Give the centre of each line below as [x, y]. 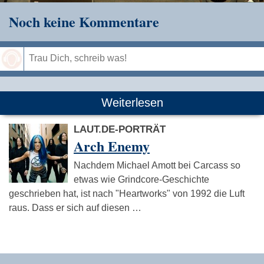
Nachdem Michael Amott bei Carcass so [157, 165]
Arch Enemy [112, 146]
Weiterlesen [132, 102]
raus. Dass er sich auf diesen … [75, 207]
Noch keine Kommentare [84, 21]
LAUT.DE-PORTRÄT [120, 129]
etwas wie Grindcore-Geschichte [141, 179]
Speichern [237, 81]
